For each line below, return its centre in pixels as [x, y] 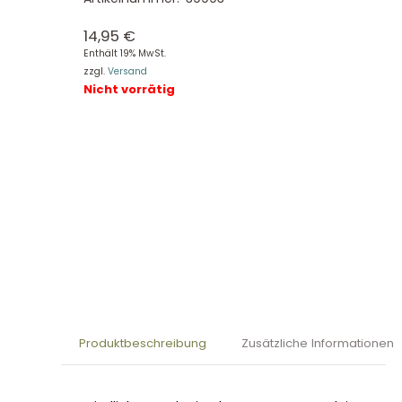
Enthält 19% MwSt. [124, 53]
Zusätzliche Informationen [318, 344]
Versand [127, 71]
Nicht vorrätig [129, 89]
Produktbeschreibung [142, 344]
